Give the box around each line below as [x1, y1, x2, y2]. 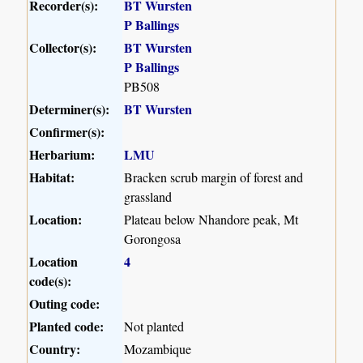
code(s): [29, 271, 72, 290]
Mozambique [124, 340, 192, 357]
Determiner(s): [29, 99, 110, 118]
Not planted [124, 317, 185, 335]
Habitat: [29, 167, 75, 186]
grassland [124, 187, 173, 205]
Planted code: [29, 316, 105, 335]
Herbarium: [29, 144, 96, 164]
